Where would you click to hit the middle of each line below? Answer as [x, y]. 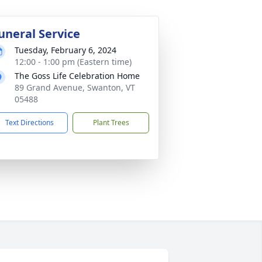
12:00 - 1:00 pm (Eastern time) [73, 62]
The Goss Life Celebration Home [77, 76]
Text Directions [30, 123]
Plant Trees [111, 123]
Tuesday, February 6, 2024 [65, 50]
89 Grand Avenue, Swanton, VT [75, 87]
